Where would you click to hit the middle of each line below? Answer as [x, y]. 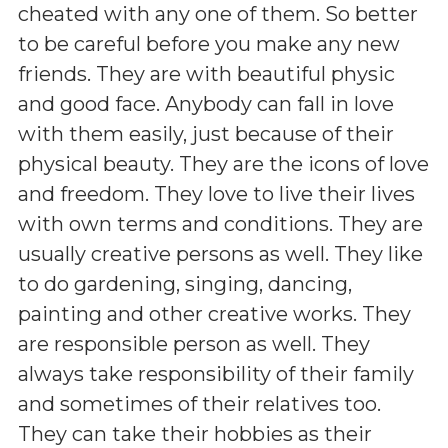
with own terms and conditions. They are [220, 223]
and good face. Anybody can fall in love [206, 103]
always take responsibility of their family [216, 373]
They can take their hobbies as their [195, 433]
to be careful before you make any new [209, 43]
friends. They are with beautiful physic [206, 73]
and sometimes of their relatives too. [199, 403]
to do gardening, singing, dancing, [185, 283]
